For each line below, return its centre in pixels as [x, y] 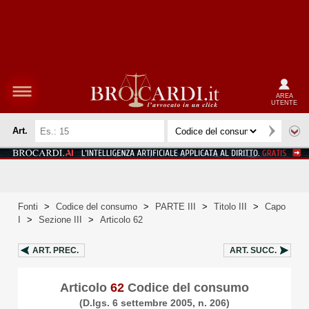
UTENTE [284, 102]
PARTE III [176, 207]
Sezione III [60, 220]
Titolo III [230, 207]
